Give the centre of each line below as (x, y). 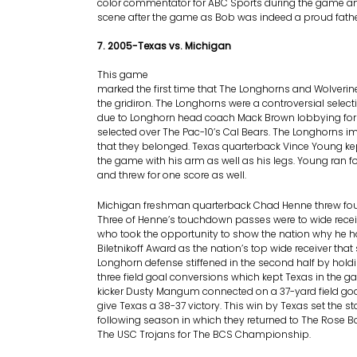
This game (123, 75)
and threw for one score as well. (172, 175)
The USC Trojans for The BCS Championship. (204, 334)
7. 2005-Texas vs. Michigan (164, 46)
